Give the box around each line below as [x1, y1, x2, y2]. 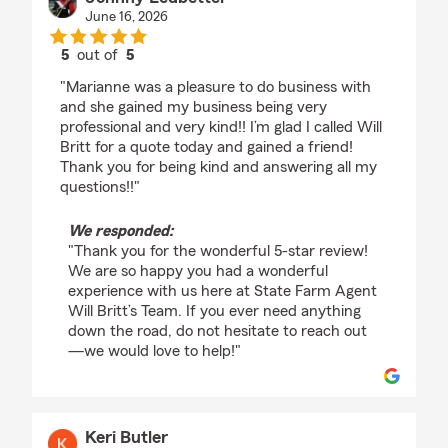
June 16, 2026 [84, 10, 168, 24]
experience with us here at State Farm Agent [68, 283, 377, 299]
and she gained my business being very [60, 99, 327, 115]
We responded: [68, 223, 173, 239]
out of [73, 47, 127, 63]
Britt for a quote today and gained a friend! [60, 139, 353, 155]
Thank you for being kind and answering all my [60, 159, 377, 175]
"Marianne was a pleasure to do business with [60, 79, 371, 95]
